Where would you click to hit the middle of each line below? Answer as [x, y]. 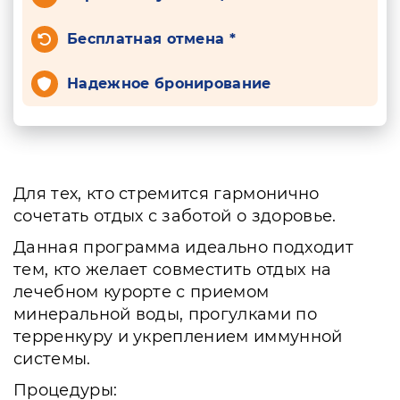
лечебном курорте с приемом [142, 292]
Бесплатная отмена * [152, 39]
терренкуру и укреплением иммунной [178, 337]
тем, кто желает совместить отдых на [173, 270]
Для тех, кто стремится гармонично [167, 194]
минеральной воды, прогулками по [165, 314]
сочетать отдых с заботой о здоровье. [175, 216]
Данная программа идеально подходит [183, 247]
